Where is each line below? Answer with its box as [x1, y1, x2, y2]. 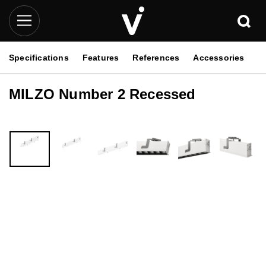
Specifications [9, 52, 69, 62]
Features [82, 52, 119, 62]
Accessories [193, 52, 245, 62]
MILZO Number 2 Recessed [9, 86, 196, 103]
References [132, 52, 180, 62]
